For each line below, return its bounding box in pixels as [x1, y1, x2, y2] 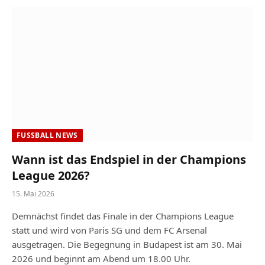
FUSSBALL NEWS [17, 130, 74, 140]
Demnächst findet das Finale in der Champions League [12, 210, 234, 222]
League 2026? [12, 167, 90, 183]
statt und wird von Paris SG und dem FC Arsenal [12, 224, 207, 236]
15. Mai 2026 [12, 189, 54, 199]
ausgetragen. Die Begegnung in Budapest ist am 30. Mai [12, 238, 242, 250]
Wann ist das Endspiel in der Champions [12, 151, 246, 167]
